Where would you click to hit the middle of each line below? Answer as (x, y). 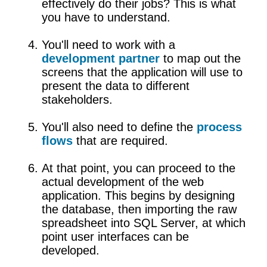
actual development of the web (123, 182)
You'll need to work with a (108, 45)
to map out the (202, 59)
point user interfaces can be (115, 237)
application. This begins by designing (138, 196)
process (219, 127)
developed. (71, 251)
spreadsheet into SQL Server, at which (144, 223)
